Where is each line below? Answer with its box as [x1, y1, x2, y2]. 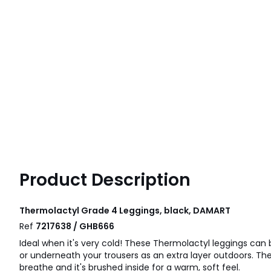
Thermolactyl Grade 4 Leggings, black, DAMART [19, 204, 230, 217]
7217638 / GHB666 [36, 220, 114, 232]
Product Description [19, 168, 191, 192]
